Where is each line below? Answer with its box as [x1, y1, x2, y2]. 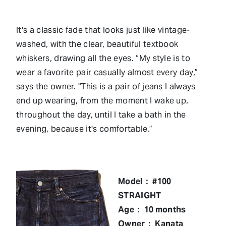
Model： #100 [118, 176, 172, 187]
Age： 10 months [118, 204, 186, 215]
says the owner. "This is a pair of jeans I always [16, 81, 196, 92]
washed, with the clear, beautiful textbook [16, 38, 179, 49]
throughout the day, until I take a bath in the [16, 109, 186, 120]
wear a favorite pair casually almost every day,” [16, 67, 198, 78]
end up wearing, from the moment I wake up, [16, 95, 189, 106]
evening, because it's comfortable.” [16, 123, 153, 134]
